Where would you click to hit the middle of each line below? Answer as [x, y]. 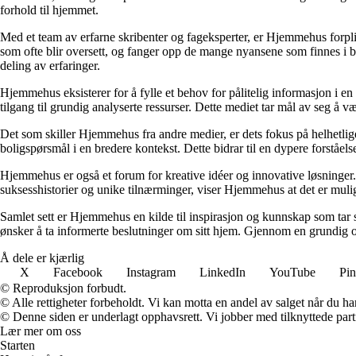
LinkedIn [222, 273]
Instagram [151, 273]
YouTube [292, 273]
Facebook [78, 273]
